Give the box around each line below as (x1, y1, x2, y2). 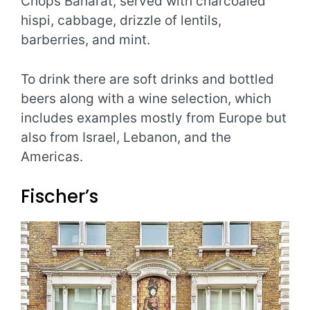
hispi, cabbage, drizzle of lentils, (21, 12, 221, 29)
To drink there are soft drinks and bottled (21, 71, 274, 87)
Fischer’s (21, 184, 98, 210)
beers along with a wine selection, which (21, 90, 271, 107)
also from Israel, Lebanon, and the (21, 129, 231, 145)
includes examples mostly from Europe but (21, 109, 286, 126)
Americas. (21, 148, 83, 165)
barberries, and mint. (21, 32, 150, 48)
